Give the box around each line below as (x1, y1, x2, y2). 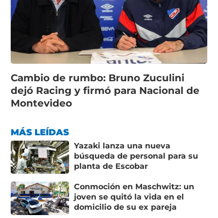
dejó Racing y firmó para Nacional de (11, 84, 200, 96)
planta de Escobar (74, 161, 148, 171)
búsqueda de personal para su (74, 151, 199, 161)
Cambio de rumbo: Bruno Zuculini (11, 72, 185, 84)
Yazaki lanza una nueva (74, 141, 171, 150)
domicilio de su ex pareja (74, 202, 177, 212)
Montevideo (11, 97, 73, 109)
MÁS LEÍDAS (11, 127, 70, 138)
